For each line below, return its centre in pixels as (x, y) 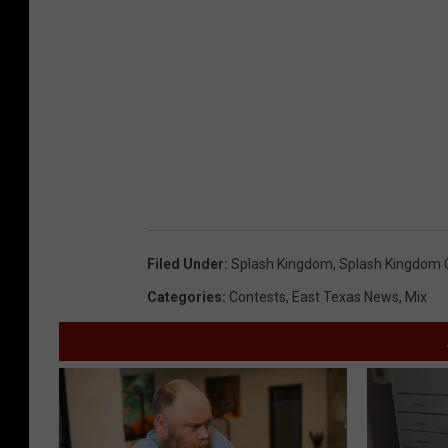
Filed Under (185, 264)
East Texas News (345, 297)
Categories (184, 297)
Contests (257, 297)
